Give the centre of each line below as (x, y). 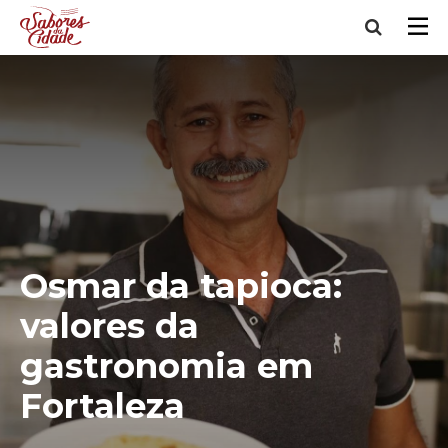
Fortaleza (102, 406)
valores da (109, 326)
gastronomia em (166, 366)
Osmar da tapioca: (181, 286)
